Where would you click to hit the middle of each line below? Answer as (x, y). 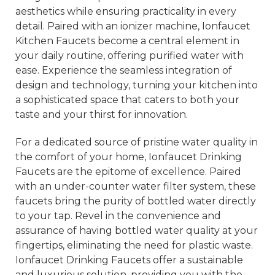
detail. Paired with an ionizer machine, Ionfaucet (133, 26)
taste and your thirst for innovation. (101, 115)
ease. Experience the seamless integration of (123, 71)
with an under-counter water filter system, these (135, 187)
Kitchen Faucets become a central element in (127, 41)
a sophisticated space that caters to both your (127, 100)
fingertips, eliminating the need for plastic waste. (134, 246)
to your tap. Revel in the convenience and (118, 216)
